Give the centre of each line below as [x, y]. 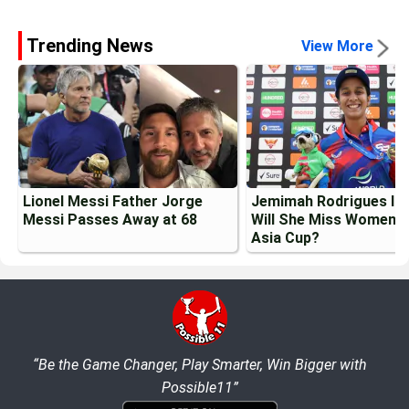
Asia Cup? [285, 237]
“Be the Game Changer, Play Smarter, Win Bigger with [200, 364]
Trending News [90, 45]
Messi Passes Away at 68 [110, 219]
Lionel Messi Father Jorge [113, 201]
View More [337, 46]
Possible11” [200, 387]
